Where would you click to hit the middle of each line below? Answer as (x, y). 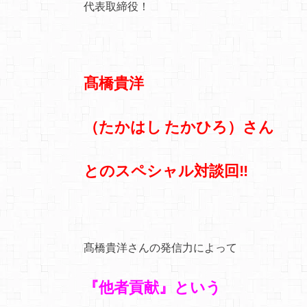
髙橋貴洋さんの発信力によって (160, 247)
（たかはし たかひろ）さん (179, 126)
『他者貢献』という (152, 287)
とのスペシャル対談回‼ (166, 170)
